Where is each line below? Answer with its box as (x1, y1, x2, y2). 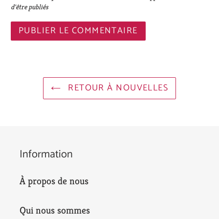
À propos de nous (20, 175, 88, 188)
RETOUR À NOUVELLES (65, 80, 169, 95)
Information (20, 145, 73, 163)
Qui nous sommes (20, 204, 90, 217)
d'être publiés (11, 2, 48, 11)
